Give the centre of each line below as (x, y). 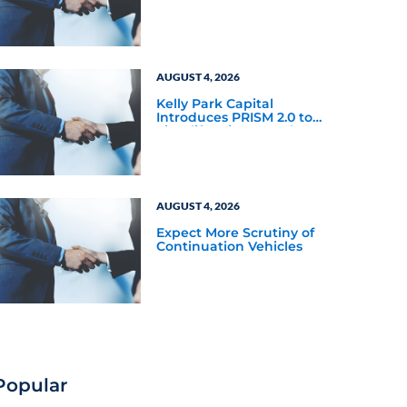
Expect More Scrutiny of (236, 233)
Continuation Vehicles (230, 247)
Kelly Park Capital (215, 104)
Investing (188, 145)
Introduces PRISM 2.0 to (235, 118)
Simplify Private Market (234, 131)
